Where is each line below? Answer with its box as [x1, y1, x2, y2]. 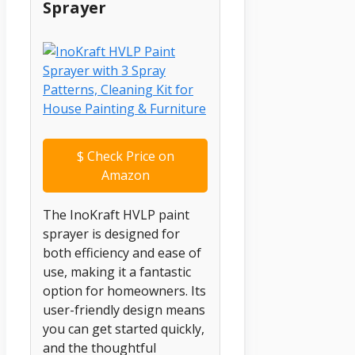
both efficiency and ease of [43, 244, 201, 262]
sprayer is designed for [43, 225, 180, 243]
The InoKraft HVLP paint [43, 206, 189, 224]
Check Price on [83, 147, 174, 166]
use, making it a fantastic [43, 263, 191, 281]
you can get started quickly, [43, 320, 204, 338]
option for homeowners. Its [43, 282, 206, 300]
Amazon [101, 166, 150, 185]
